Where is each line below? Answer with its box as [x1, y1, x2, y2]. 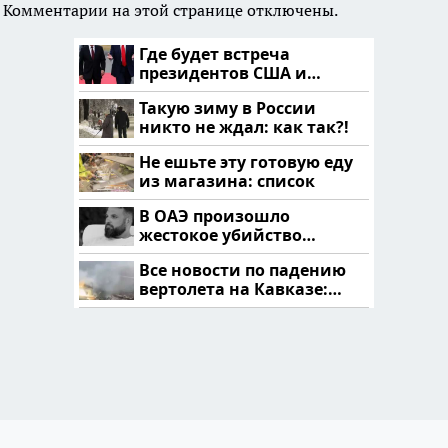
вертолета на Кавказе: [139, 277, 328, 300]
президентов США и [139, 61, 307, 84]
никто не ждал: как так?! [139, 115, 349, 138]
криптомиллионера [139, 242, 308, 265]
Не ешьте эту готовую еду [139, 150, 353, 173]
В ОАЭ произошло [139, 204, 290, 227]
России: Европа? [139, 80, 275, 103]
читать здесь [139, 296, 251, 319]
